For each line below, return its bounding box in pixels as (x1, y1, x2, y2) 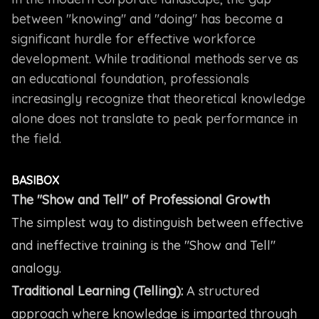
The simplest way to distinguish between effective (11, 214, 303, 231)
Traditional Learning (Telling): (11, 283, 183, 299)
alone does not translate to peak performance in (11, 110, 298, 127)
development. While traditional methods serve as (11, 51, 298, 67)
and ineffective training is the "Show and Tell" (11, 237, 276, 253)
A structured (183, 283, 259, 299)
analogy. (11, 260, 61, 276)
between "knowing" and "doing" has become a (11, 11, 283, 27)
